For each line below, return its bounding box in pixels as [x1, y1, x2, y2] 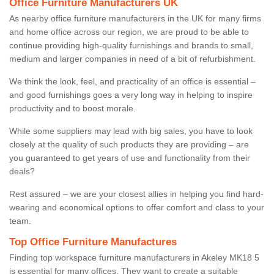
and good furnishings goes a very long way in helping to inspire [9, 89, 253, 100]
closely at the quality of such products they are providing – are [9, 139, 249, 149]
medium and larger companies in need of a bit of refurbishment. [9, 53, 258, 64]
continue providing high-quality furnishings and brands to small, [9, 40, 253, 50]
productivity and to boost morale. [9, 103, 138, 113]
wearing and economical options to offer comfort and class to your [9, 202, 264, 212]
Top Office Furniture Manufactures [9, 235, 177, 248]
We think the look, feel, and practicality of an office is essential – [9, 76, 256, 86]
